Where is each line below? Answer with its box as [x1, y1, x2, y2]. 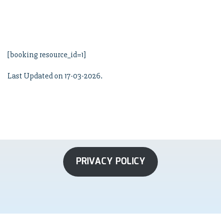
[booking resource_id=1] [7, 50, 86, 60]
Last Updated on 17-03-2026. [7, 71, 103, 81]
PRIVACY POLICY [76, 154, 145, 169]
